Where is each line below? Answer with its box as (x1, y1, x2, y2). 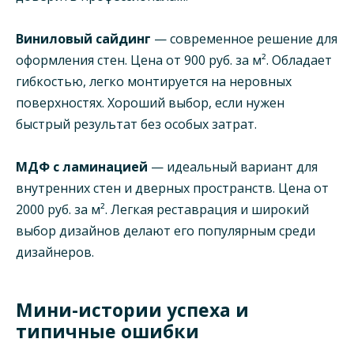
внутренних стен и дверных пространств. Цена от (16, 179, 329, 198)
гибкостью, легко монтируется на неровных (16, 73, 292, 91)
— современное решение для (151, 30, 337, 48)
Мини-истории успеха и (16, 297, 249, 323)
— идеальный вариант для (148, 158, 318, 176)
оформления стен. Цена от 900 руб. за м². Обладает (16, 51, 332, 70)
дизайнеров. (16, 243, 94, 262)
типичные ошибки (16, 318, 199, 345)
